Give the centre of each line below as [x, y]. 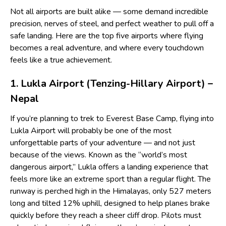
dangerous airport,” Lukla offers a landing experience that [109, 167]
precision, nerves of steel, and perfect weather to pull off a [112, 23]
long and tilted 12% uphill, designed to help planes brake [110, 203]
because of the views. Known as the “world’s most [99, 155]
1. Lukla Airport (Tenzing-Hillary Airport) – [111, 83]
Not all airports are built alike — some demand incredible [109, 11]
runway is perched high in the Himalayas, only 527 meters [111, 191]
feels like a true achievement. [61, 60]
